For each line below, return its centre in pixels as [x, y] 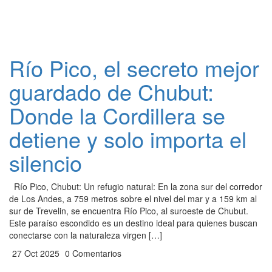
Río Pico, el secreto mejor [134, 68]
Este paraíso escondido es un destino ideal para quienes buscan [133, 223]
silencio [46, 162]
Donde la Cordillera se [117, 115]
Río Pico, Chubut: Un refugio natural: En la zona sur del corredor [136, 186]
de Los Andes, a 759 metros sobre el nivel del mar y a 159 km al [133, 199]
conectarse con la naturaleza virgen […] [86, 235]
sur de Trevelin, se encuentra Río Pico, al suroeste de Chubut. [129, 211]
